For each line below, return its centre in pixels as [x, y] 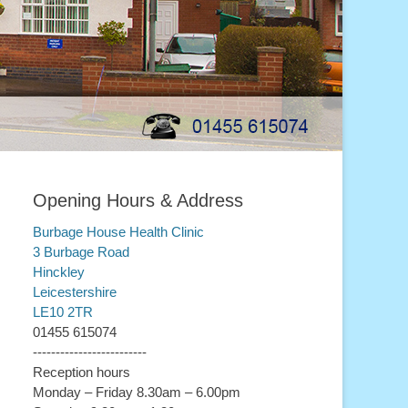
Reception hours [82, 372]
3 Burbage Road [81, 252]
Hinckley [59, 272]
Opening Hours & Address [138, 200]
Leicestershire [75, 292]
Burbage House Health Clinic [118, 232]
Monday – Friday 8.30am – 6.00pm [137, 392]
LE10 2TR [63, 312]
